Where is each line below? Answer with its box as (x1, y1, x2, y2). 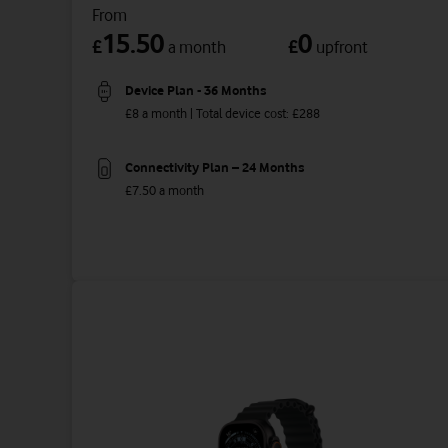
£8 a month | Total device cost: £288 (125, 104, 320, 121)
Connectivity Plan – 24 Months (125, 159, 304, 176)
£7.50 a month (125, 181, 204, 198)
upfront (316, 37, 368, 58)
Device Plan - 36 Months (125, 82, 266, 99)
